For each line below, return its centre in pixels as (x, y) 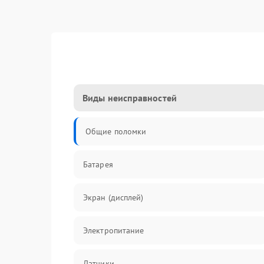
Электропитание (114, 230)
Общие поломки (116, 131)
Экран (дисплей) (113, 197)
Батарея (98, 164)
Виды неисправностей (130, 98)
